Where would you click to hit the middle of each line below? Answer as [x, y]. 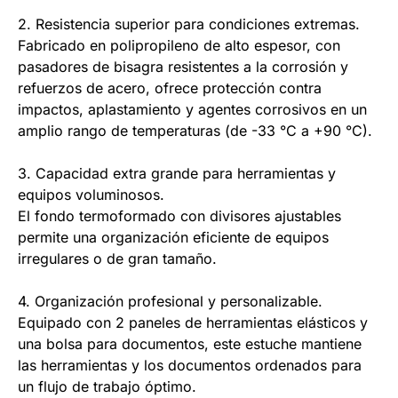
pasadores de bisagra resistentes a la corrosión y [183, 67]
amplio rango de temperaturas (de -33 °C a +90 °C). [195, 131]
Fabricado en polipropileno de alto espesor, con [179, 46]
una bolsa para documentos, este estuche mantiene [190, 344]
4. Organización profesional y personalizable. [170, 302]
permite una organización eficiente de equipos [173, 238]
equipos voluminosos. [91, 195]
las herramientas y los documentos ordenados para [190, 366]
